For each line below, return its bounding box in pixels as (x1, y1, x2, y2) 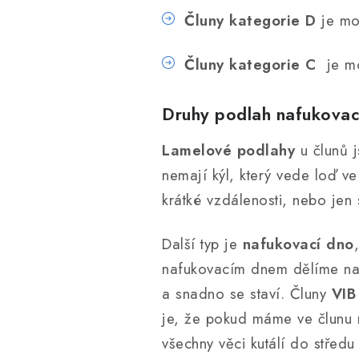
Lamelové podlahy (162, 139, 295, 161)
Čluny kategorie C (184, 54, 317, 75)
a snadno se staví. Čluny (162, 283, 326, 305)
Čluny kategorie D (184, 10, 321, 31)
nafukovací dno (242, 233, 354, 255)
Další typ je (162, 233, 243, 255)
